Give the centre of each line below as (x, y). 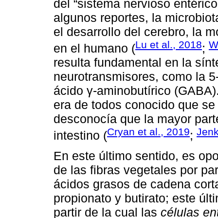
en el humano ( (94, 48)
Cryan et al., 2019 (148, 131)
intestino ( (80, 136)
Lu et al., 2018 (169, 44)
